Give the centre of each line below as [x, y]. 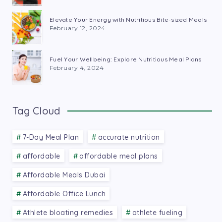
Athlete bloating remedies [68, 212]
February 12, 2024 [78, 28]
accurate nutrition [129, 137]
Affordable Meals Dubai [64, 175]
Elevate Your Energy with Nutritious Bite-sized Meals [128, 20]
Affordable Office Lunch [64, 194]
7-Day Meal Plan [51, 137]
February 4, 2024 [77, 68]
